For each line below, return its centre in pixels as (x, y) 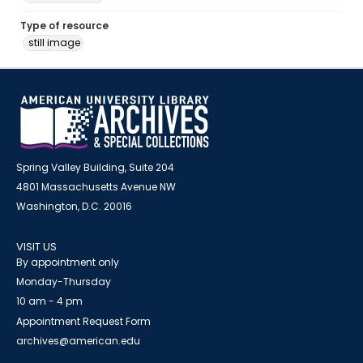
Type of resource (64, 26)
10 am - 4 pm (49, 301)
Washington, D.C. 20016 (74, 206)
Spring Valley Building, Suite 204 (95, 167)
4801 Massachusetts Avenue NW (96, 187)
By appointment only (68, 262)
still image (54, 43)
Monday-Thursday (64, 282)
